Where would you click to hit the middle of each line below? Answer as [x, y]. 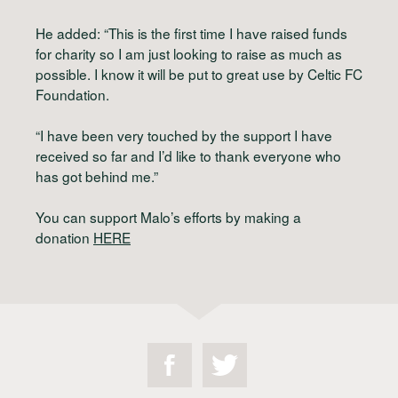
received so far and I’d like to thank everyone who [188, 155]
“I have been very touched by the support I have [184, 135]
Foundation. [72, 94]
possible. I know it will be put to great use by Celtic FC [199, 73]
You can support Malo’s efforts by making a [168, 217]
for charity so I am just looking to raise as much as [189, 53]
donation [64, 238]
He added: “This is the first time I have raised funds [191, 32]
